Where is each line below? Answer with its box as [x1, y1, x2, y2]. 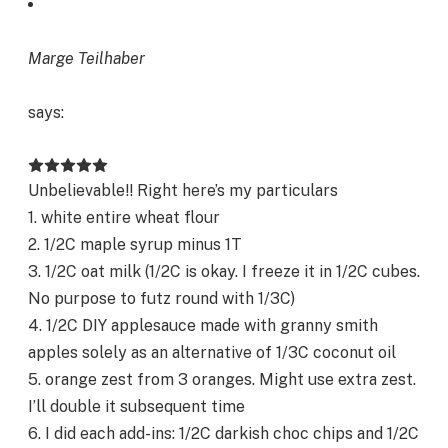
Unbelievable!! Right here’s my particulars [28, 181, 338, 201]
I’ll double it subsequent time [28, 397, 245, 417]
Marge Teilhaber [28, 48, 145, 68]
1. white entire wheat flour [28, 208, 220, 228]
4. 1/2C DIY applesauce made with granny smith [28, 316, 378, 336]
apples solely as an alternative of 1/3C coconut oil [28, 343, 396, 363]
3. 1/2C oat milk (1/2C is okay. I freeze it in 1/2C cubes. [28, 262, 420, 282]
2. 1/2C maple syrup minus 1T [28, 235, 242, 255]
